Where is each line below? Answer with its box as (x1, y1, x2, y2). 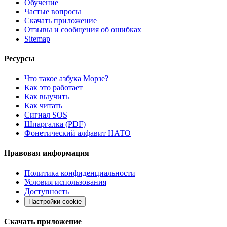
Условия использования (24, 177, 106, 186)
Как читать (24, 101, 62, 110)
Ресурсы (4, 54, 35, 63)
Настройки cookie (28, 197, 82, 205)
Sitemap (24, 34, 50, 43)
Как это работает (24, 83, 83, 92)
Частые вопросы (24, 7, 81, 16)
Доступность (24, 186, 69, 196)
